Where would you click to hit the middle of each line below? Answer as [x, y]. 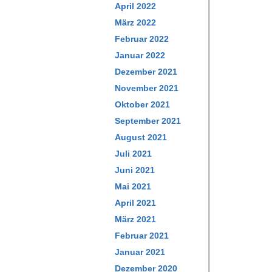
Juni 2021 [135, 170]
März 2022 [135, 22]
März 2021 [135, 219]
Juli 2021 [133, 154]
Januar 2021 [140, 252]
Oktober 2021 [142, 104]
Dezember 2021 [146, 72]
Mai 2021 [133, 186]
